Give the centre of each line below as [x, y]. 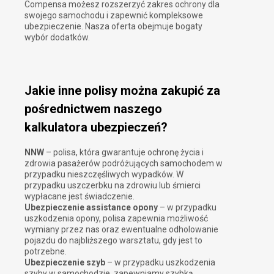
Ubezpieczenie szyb [66, 262]
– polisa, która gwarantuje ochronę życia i [124, 152]
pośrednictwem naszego [93, 109]
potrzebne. [46, 251]
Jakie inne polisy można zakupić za [122, 91]
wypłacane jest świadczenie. [80, 196]
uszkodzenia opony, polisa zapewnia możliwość [116, 218]
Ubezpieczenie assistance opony [91, 207]
